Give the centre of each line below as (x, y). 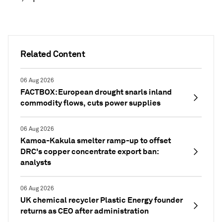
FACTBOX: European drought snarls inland (96, 92)
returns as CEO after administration (84, 211)
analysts (36, 162)
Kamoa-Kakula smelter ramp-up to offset (96, 140)
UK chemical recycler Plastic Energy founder (102, 200)
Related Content (53, 54)
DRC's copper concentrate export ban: (89, 151)
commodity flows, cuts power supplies (90, 103)
